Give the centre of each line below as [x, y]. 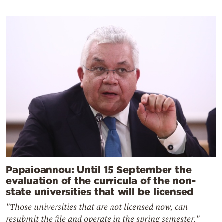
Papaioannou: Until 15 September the [99, 170]
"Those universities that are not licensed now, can [97, 207]
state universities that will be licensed [100, 192]
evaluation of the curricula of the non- [101, 181]
